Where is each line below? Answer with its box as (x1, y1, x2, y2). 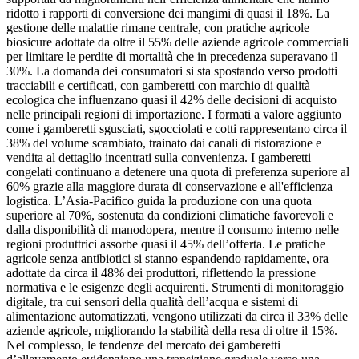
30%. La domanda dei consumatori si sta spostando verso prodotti (6, 64, 337, 79)
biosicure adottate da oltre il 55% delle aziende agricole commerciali (6, 35, 349, 50)
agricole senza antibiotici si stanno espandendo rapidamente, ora (6, 252, 329, 266)
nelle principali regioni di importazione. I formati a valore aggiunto (6, 107, 341, 122)
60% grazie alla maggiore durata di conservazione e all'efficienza (6, 179, 333, 194)
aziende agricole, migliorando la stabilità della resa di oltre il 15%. (6, 324, 337, 338)
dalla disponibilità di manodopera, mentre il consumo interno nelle (6, 223, 339, 237)
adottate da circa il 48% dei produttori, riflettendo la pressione (6, 266, 316, 280)
